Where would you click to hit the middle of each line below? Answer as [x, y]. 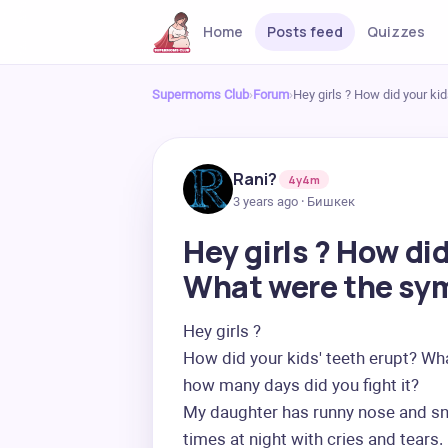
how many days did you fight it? [303, 385]
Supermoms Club [200, 94]
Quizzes [395, 31]
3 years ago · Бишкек [294, 201]
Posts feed [304, 31]
